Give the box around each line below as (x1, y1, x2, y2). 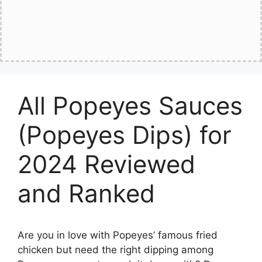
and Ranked (18, 178, 155, 208)
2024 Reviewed (18, 149, 195, 179)
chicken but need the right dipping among (18, 244, 213, 256)
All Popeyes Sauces (18, 91, 243, 120)
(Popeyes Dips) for (18, 120, 232, 150)
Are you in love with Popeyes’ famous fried (18, 229, 218, 241)
